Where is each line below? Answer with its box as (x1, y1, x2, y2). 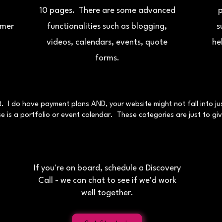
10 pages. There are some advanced (39, 6, 175, 15)
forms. (95, 54, 119, 62)
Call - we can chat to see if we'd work (38, 176, 176, 185)
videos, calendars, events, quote (47, 38, 167, 47)
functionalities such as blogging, (47, 22, 167, 31)
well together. (81, 189, 133, 197)
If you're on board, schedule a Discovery (33, 164, 181, 172)
